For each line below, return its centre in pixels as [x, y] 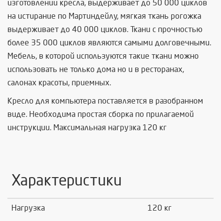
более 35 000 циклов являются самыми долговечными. [109, 43]
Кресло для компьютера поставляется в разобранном [105, 101]
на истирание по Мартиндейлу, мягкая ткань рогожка [104, 16]
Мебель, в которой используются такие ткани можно [103, 56]
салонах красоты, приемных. [59, 83]
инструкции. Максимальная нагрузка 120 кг [87, 128]
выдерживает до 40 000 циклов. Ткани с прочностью [105, 30]
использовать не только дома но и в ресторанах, [96, 70]
